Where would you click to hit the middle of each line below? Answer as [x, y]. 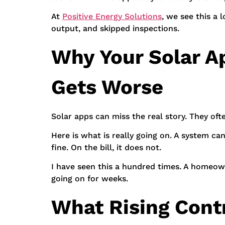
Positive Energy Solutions [112, 17]
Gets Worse [107, 87]
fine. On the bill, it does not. [106, 147]
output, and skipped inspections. [115, 29]
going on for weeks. [90, 179]
